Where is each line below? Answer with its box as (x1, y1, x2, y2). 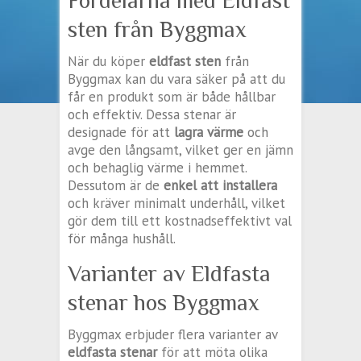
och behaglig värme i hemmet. (68, 159, 247, 177)
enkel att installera (164, 176, 277, 195)
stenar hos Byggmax (68, 290, 259, 316)
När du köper (68, 52, 149, 71)
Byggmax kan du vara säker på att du (68, 70, 285, 89)
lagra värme (174, 123, 243, 142)
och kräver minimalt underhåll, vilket (68, 194, 285, 213)
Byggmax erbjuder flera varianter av (68, 326, 277, 344)
